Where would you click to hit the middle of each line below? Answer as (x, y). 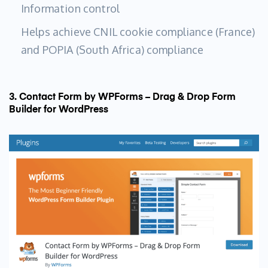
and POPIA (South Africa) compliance (112, 49)
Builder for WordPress (59, 110)
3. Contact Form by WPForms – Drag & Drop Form (122, 97)
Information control (71, 8)
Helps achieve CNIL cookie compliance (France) (138, 31)
